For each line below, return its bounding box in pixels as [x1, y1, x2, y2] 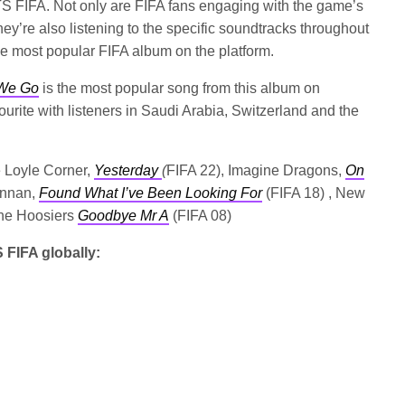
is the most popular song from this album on [39, 80, 321, 97]
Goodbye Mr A [78, 208, 170, 224]
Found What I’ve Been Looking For [39, 185, 263, 202]
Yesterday [94, 163, 163, 179]
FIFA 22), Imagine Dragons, [166, 163, 346, 179]
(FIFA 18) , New [262, 185, 366, 202]
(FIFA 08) [169, 208, 232, 224]
